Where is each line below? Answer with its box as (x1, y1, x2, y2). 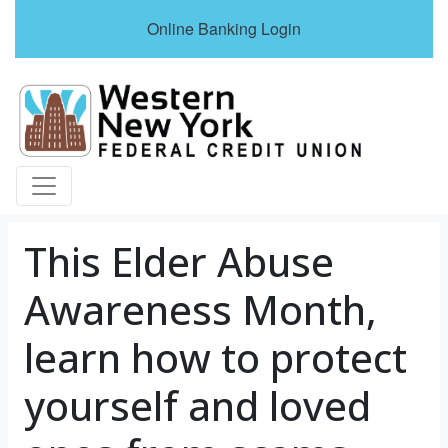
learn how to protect (24, 329, 407, 385)
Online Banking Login (147, 17, 301, 40)
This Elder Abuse (24, 233, 334, 289)
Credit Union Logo (16, 79, 176, 108)
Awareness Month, (24, 281, 377, 337)
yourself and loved (24, 377, 371, 433)
